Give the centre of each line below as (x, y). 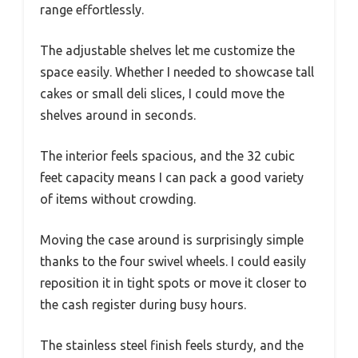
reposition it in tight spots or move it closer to (173, 282)
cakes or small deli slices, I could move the (162, 93)
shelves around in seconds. (118, 115)
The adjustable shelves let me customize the (167, 50)
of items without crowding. (118, 199)
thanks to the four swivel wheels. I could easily (173, 261)
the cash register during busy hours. (143, 304)
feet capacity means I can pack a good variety (172, 177)
